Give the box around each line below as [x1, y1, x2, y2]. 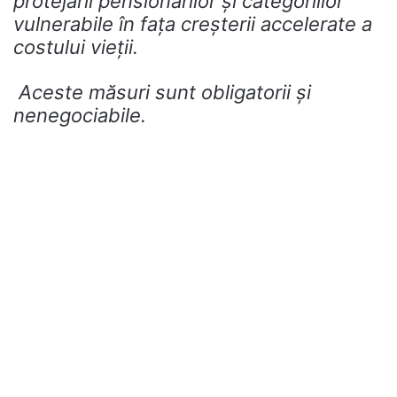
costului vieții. [13, 35, 138, 59]
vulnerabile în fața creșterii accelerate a [13, 12, 372, 36]
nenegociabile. [13, 104, 146, 128]
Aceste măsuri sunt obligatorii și [13, 81, 311, 105]
